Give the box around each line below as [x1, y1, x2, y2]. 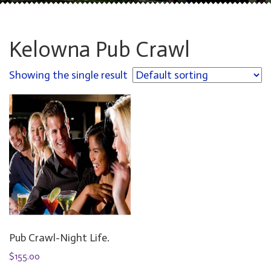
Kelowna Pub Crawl [9, 36, 190, 62]
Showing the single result [9, 68, 128, 82]
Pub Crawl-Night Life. [9, 230, 109, 244]
